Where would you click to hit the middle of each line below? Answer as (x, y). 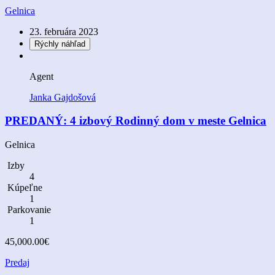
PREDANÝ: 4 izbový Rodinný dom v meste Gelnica (136, 121)
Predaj (17, 263)
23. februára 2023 (64, 31)
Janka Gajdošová (63, 97)
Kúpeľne (24, 188)
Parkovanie (28, 210)
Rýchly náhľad (60, 44)
